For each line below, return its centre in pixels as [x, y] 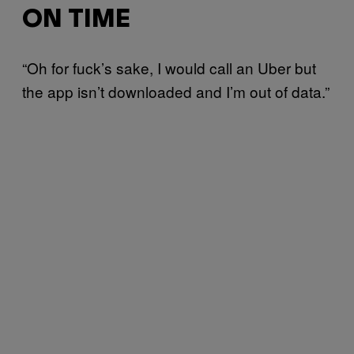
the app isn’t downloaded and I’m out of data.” [176, 91]
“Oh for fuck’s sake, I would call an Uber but [169, 67]
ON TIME [76, 20]
